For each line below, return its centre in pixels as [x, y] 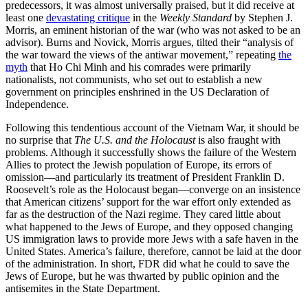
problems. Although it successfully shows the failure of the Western [151, 153]
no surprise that [40, 140]
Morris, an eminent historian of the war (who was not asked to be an [153, 30]
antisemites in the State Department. [83, 289]
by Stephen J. [262, 18]
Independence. [37, 104]
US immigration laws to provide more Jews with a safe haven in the [152, 239]
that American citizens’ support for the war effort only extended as [148, 202]
